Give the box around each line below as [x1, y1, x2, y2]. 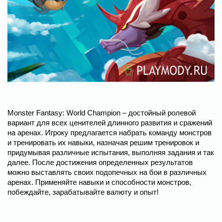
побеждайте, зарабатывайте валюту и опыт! [7, 187, 159, 196]
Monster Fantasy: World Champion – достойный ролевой [7, 108, 196, 117]
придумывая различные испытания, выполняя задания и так [7, 148, 214, 157]
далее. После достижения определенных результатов [7, 158, 193, 166]
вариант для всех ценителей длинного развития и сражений [7, 118, 212, 127]
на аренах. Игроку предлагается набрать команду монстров [7, 128, 212, 137]
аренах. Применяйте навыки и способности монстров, [7, 177, 191, 186]
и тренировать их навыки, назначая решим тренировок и [7, 138, 199, 147]
